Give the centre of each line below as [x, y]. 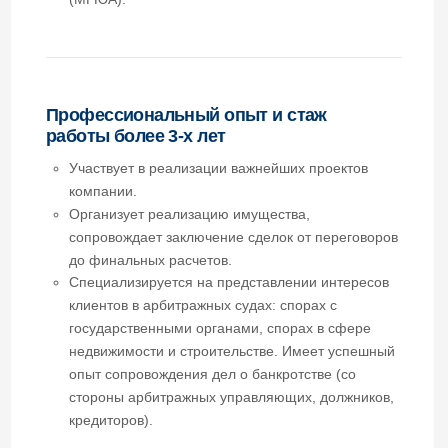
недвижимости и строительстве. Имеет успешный [201, 190]
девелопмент [97, 399]
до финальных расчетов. [130, 110]
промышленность [110, 439]
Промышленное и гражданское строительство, [193, 379]
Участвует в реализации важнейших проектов [190, 30]
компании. [89, 50]
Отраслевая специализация [142, 350]
